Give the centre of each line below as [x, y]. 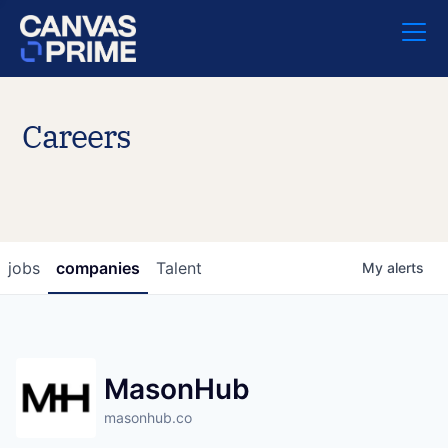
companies [98, 268]
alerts [405, 267]
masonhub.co [148, 417]
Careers [76, 136]
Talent [179, 268]
